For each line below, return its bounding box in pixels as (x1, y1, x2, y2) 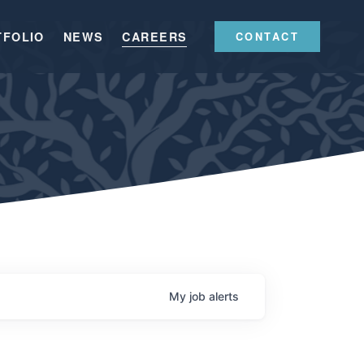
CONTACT (235, 28, 300, 44)
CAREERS (122, 28, 188, 45)
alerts (209, 288, 239, 303)
